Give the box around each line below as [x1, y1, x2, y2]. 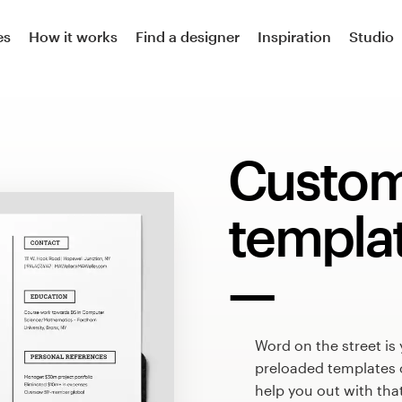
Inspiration [258, 27, 331, 45]
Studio [349, 27, 394, 45]
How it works [29, 27, 118, 45]
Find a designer [135, 27, 240, 45]
